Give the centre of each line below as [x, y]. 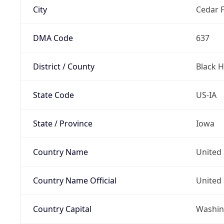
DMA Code [53, 38]
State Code [53, 95]
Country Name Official [74, 180]
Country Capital [62, 209]
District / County [63, 66]
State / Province [62, 123]
